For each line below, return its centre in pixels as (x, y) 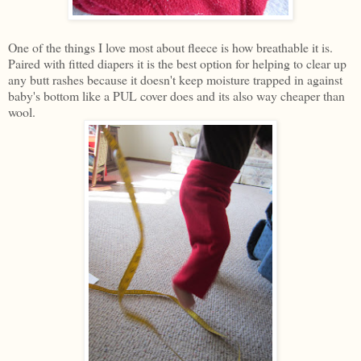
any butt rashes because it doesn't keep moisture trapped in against (175, 79)
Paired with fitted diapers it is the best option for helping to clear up (177, 63)
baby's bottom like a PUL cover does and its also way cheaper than (176, 95)
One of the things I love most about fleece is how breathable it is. (170, 47)
